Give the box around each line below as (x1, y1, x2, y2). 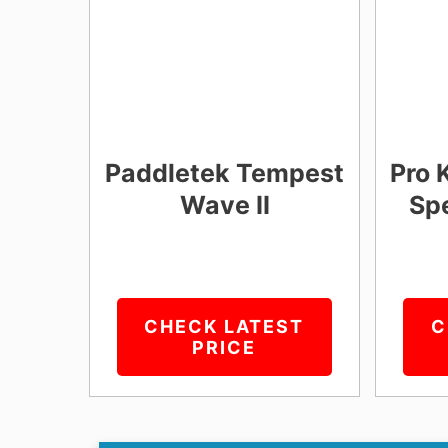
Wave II (179, 189, 270, 220)
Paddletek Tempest (105, 157, 345, 188)
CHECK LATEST (144, 315, 305, 337)
